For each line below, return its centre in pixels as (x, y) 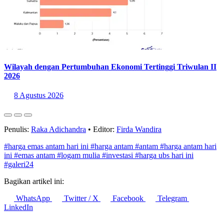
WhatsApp (33, 207)
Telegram (172, 207)
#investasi (118, 164)
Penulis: (17, 138)
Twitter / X (81, 207)
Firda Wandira (139, 138)
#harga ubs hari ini (164, 164)
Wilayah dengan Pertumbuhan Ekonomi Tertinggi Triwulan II (110, 75)
